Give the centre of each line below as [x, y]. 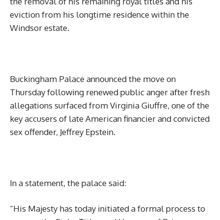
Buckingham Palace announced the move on [93, 79]
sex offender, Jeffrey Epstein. [63, 132]
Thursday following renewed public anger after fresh [110, 92]
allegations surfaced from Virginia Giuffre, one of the [110, 105]
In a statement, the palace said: [68, 183]
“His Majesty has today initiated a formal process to [108, 208]
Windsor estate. [40, 28]
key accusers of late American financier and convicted [110, 119]
